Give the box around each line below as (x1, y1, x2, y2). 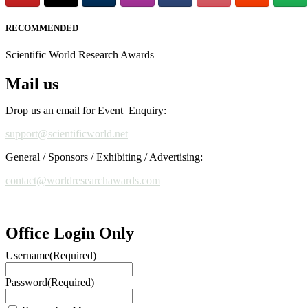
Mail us (5, 75, 58, 93)
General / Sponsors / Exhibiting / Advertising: (5, 151, 203, 164)
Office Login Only (5, 224, 134, 243)
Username (5, 250, 49, 262)
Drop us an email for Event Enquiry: (5, 104, 166, 117)
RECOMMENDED (5, 23, 78, 34)
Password (5, 276, 47, 289)
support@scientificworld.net (5, 128, 128, 140)
